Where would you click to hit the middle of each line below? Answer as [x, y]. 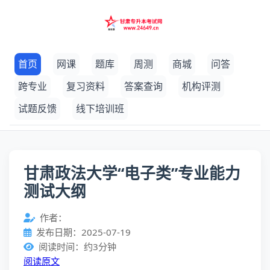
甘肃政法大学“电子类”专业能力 [132, 173]
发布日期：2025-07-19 [83, 232]
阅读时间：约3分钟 [77, 246]
